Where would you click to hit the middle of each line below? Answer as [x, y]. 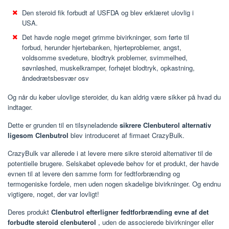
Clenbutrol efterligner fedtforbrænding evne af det [130, 212]
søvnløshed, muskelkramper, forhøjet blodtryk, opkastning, [108, 68]
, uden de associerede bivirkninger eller [155, 222]
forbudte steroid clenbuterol [52, 222]
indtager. [20, 107]
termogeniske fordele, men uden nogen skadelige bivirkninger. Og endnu [114, 184]
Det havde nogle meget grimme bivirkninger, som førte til [106, 37]
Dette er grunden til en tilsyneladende [64, 125]
